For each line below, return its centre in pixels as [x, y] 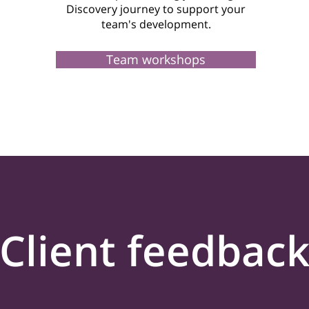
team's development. [156, 24]
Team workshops [156, 59]
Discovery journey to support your [156, 9]
